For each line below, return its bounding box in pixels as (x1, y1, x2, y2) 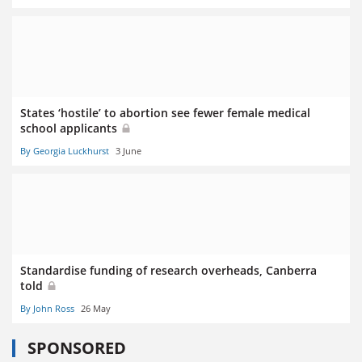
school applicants (20, 120, 120, 136)
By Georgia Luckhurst (20, 145, 109, 158)
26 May (81, 302, 111, 315)
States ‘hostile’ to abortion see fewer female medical (20, 104, 310, 120)
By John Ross (20, 302, 74, 315)
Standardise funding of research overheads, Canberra (20, 263, 317, 279)
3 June (116, 145, 141, 158)
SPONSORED (27, 337, 126, 360)
